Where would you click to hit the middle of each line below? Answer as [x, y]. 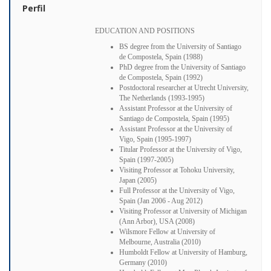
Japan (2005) [138, 180]
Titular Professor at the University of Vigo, [181, 149]
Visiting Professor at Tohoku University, [177, 170]
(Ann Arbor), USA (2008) [157, 221]
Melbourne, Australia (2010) [160, 242]
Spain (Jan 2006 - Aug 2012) [161, 201]
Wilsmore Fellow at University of [167, 231]
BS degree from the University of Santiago [180, 46]
